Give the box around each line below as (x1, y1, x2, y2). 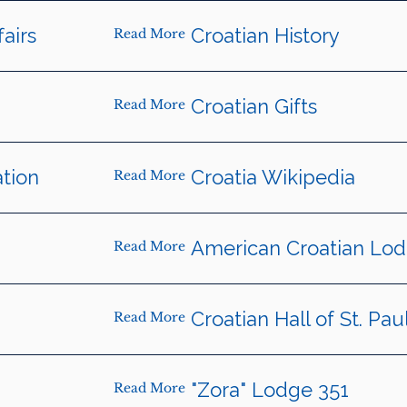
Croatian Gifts (190, 94, 317, 119)
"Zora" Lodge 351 (190, 378, 349, 402)
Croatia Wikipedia (190, 165, 355, 190)
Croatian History (190, 24, 340, 48)
